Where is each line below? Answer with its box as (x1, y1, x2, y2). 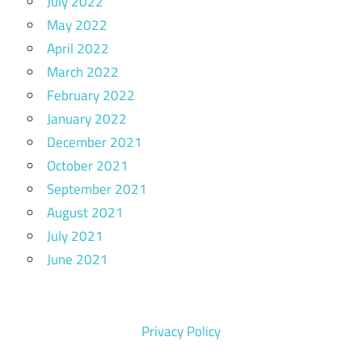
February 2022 (47, 85, 135, 107)
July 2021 (47, 225, 103, 247)
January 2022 (47, 108, 127, 130)
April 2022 (47, 38, 109, 60)
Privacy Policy (141, 320, 221, 342)
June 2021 (47, 249, 108, 271)
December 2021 (47, 132, 142, 154)
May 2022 (47, 15, 107, 36)
